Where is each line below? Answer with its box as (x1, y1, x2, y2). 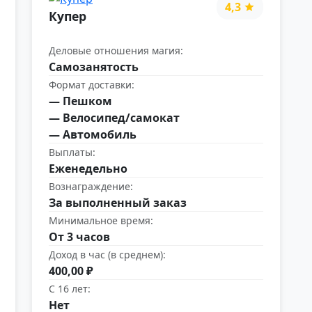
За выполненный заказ (49, 194, 187, 210)
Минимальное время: (49, 213, 153, 227)
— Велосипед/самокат (49, 109, 180, 125)
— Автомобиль (49, 126, 136, 142)
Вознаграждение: (49, 179, 133, 193)
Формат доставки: (49, 77, 134, 91)
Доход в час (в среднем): (49, 247, 166, 261)
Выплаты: (49, 145, 95, 159)
